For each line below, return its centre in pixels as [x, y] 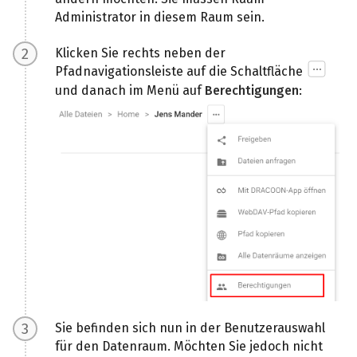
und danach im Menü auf [130, 90]
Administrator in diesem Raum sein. [160, 17]
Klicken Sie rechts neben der [141, 53]
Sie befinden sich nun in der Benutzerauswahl [190, 328]
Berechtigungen [252, 90]
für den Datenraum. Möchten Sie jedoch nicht [189, 347]
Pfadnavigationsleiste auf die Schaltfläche [181, 71]
